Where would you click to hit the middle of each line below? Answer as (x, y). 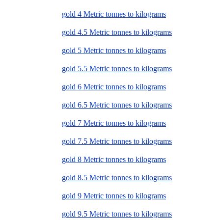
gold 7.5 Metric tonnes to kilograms (117, 141)
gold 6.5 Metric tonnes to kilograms (117, 105)
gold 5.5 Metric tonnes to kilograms (117, 69)
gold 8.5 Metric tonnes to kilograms (117, 178)
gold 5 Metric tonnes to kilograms (114, 51)
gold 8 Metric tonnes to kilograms (114, 160)
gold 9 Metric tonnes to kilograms (114, 196)
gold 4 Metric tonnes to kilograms (114, 14)
